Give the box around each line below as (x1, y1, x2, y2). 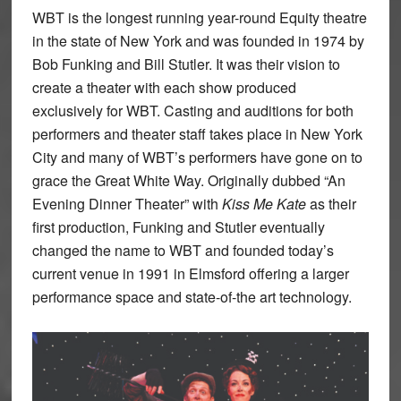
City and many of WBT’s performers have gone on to (31, 146, 363, 167)
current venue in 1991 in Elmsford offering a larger (31, 262, 349, 284)
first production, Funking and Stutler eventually (31, 216, 325, 237)
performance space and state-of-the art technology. (31, 286, 352, 307)
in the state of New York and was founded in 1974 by (31, 30, 364, 51)
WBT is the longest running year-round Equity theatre (31, 6, 367, 28)
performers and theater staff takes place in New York (31, 123, 363, 144)
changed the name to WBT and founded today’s (31, 239, 334, 260)
